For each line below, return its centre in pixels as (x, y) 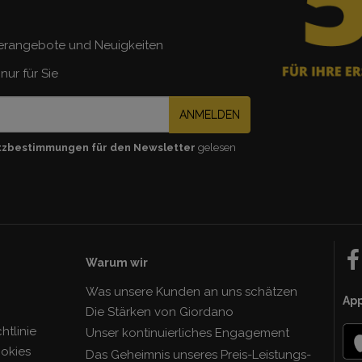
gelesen (215, 147)
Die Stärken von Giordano (159, 311)
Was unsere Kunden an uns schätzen (191, 291)
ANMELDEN (209, 114)
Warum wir (116, 262)
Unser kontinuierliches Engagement (187, 333)
